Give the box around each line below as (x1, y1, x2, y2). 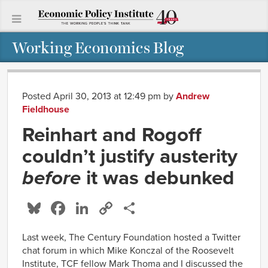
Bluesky (44, 196, 109, 220)
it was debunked (81, 165, 234, 190)
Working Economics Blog (12, 37, 184, 57)
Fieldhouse (22, 103, 69, 115)
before (22, 165, 81, 190)
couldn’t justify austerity (22, 144, 237, 168)
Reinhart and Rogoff (22, 122, 202, 147)
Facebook (68, 196, 151, 220)
